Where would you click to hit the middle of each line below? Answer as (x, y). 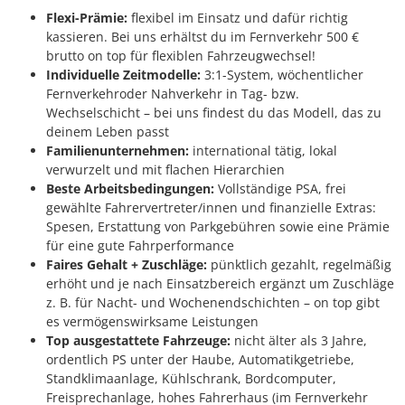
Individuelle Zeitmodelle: (125, 75)
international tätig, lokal (263, 151)
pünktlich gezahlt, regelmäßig (299, 265)
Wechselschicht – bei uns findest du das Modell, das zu (214, 113)
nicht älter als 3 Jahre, (299, 341)
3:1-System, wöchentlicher (284, 75)
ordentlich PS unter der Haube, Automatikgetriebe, (200, 360)
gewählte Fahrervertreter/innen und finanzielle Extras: (211, 208)
